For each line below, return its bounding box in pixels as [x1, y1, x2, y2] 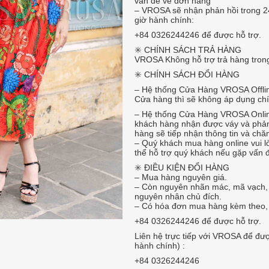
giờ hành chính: [134, 15, 194, 25]
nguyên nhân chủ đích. [134, 192, 222, 201]
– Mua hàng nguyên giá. [134, 172, 227, 182]
